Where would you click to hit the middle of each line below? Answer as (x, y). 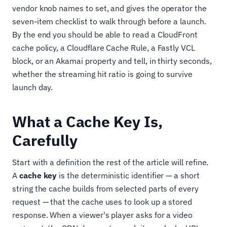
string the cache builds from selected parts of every (105, 188)
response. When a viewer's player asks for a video (103, 215)
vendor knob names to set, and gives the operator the (109, 8)
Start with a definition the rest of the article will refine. (110, 162)
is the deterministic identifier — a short (128, 175)
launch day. (33, 87)
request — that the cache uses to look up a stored (102, 202)
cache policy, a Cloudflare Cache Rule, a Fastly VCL (104, 48)
